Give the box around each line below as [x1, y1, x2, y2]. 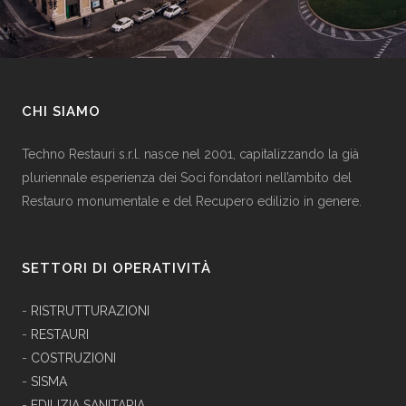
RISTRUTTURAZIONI [31, 304, 150, 319]
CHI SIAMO [22, 103, 101, 121]
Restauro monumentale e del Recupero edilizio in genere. [22, 194, 362, 209]
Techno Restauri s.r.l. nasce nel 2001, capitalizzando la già [22, 147, 359, 162]
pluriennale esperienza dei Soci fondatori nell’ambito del [22, 170, 352, 186]
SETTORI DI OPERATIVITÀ [22, 260, 211, 277]
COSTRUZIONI [31, 351, 116, 366]
